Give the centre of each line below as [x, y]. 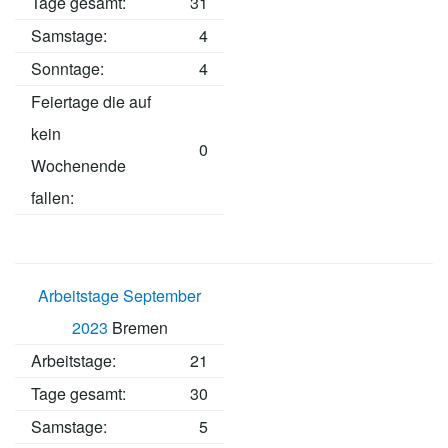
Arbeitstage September [119, 296]
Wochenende [78, 166]
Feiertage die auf [91, 102]
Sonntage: [67, 69]
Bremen [137, 328]
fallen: [52, 198]
